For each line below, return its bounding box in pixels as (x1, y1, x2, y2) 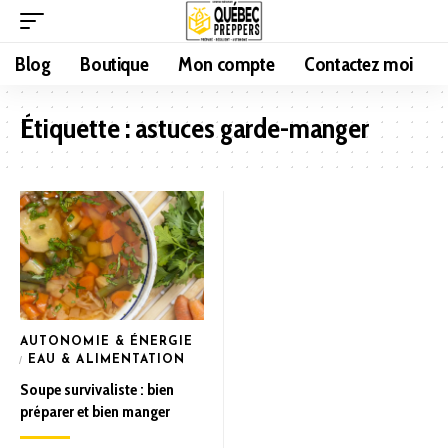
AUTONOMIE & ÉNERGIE (20, 335, 194, 348)
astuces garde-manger (135, 111, 369, 145)
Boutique (80, 52, 149, 76)
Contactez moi (304, 52, 414, 76)
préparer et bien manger (20, 401, 170, 421)
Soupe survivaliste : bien (20, 379, 174, 399)
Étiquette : (20, 111, 135, 145)
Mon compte (178, 52, 275, 76)
